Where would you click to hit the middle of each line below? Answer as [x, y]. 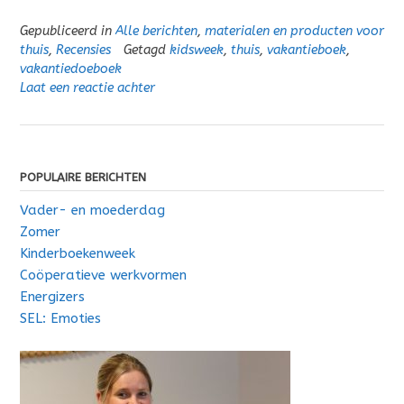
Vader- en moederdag [92, 210]
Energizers [52, 296]
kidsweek [197, 50]
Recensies [83, 50]
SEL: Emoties [60, 318]
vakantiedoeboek [71, 69]
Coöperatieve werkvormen [103, 275]
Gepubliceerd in [68, 31]
